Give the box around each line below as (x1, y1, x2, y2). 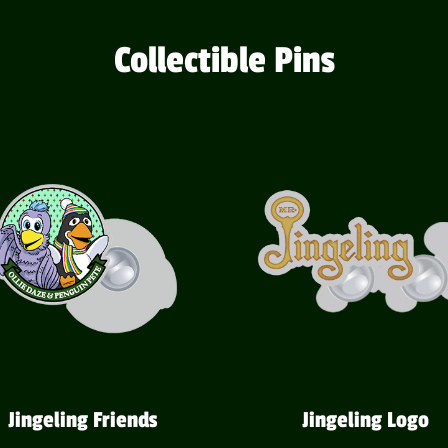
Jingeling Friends (7, 407, 157, 434)
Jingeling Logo (302, 407, 430, 434)
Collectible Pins (113, 38, 335, 83)
